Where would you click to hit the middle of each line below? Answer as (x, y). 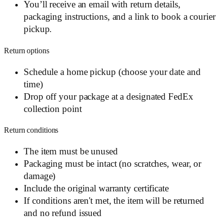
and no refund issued (63, 213)
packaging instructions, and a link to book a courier (120, 17)
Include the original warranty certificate (96, 188)
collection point (53, 109)
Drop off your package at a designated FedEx (109, 96)
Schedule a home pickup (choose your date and (112, 72)
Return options (27, 51)
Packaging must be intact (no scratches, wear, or (113, 164)
